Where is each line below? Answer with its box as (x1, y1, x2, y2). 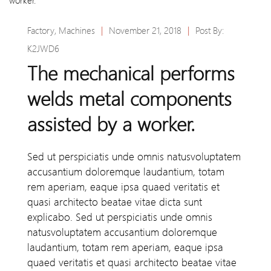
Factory (27, 25, 54, 37)
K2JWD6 (27, 44, 59, 55)
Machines (59, 25, 95, 37)
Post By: (195, 25, 224, 37)
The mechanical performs (27, 62, 235, 86)
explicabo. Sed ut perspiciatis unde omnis (27, 211, 212, 224)
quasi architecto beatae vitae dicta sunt (27, 196, 202, 209)
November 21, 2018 (109, 25, 181, 37)
